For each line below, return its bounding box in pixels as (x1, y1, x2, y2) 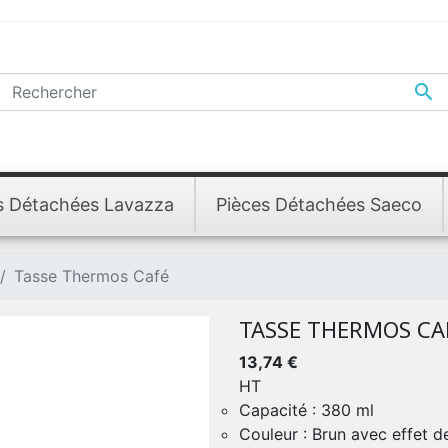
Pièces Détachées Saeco (216, 194, 422, 215)
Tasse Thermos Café (14, 266, 169, 286)
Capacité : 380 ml (239, 400, 374, 420)
